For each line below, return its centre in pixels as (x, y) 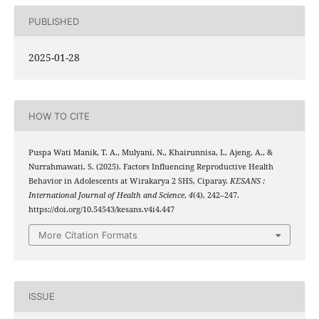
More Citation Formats (88, 235)
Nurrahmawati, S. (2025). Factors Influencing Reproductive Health (151, 167)
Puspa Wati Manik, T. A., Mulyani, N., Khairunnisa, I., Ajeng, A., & (150, 153)
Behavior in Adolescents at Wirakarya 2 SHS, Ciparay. (129, 181)
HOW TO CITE (59, 116)
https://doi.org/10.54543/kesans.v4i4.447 (101, 210)
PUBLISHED (53, 21)
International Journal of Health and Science (106, 195)
